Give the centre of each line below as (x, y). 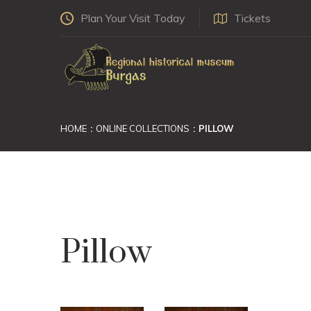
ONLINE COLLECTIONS (143, 128)
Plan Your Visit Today (133, 18)
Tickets (252, 18)
